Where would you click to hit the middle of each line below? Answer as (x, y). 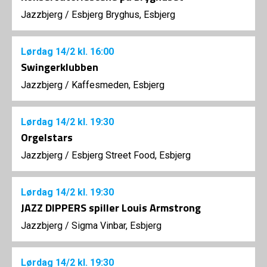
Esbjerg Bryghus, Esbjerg (123, 15)
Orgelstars (47, 137)
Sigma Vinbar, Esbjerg (117, 226)
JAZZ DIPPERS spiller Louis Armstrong (111, 208)
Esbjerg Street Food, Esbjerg (131, 155)
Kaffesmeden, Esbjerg (118, 85)
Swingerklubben (60, 67)
